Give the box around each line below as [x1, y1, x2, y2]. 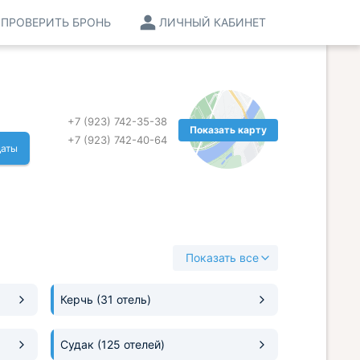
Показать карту [190, 124, 267, 136]
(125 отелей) [97, 337, 166, 352]
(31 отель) [96, 292, 152, 307]
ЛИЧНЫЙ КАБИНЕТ [159, 15, 266, 29]
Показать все [186, 251, 259, 265]
